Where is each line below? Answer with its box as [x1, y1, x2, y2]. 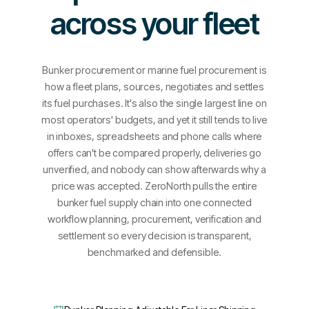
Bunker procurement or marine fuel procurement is [42, 64, 267, 76]
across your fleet [50, 6, 259, 41]
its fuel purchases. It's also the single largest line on [42, 97, 267, 109]
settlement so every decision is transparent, [57, 230, 252, 241]
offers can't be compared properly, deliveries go [47, 147, 262, 159]
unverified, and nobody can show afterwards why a [43, 163, 266, 175]
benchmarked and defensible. [87, 246, 222, 258]
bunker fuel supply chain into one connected [57, 197, 252, 208]
